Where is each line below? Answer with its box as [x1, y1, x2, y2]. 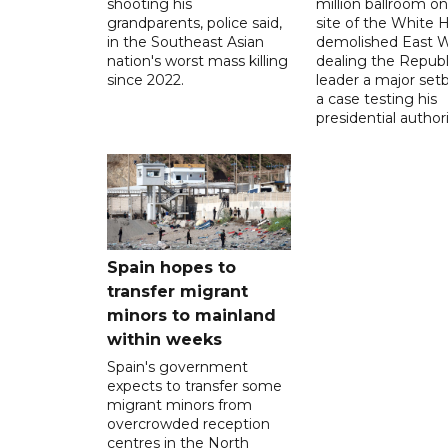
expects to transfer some [107, 376, 282, 395]
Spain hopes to [107, 257, 236, 277]
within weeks [107, 329, 222, 349]
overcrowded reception [107, 414, 270, 433]
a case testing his [315, 89, 437, 108]
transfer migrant [107, 281, 248, 301]
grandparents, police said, [107, 13, 282, 32]
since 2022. [107, 70, 184, 89]
